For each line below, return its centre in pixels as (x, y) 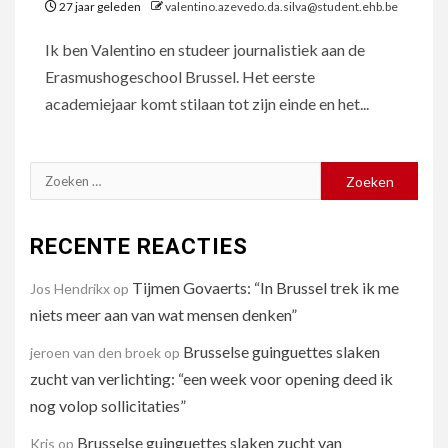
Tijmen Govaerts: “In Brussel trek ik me (265, 287)
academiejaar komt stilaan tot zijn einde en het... (207, 103)
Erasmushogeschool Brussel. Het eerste (180, 76)
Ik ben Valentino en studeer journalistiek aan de (205, 49)
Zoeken (57, 174)
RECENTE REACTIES (139, 246)
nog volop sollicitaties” (111, 405)
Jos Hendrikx (70, 288)
